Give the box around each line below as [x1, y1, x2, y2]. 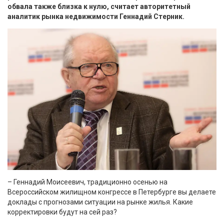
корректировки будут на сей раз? [7, 208, 117, 216]
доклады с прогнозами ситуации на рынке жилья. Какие [7, 198, 193, 206]
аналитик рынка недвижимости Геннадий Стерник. [7, 12, 184, 20]
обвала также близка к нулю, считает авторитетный [7, 2, 190, 10]
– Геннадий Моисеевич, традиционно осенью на [7, 178, 167, 186]
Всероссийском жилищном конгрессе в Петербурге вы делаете [7, 188, 216, 196]
